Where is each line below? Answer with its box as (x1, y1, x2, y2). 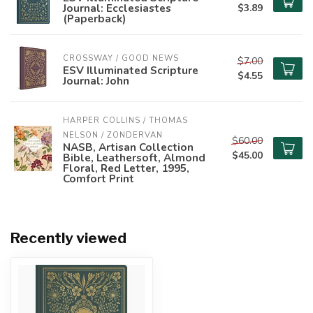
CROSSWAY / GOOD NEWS (63, 53, 179, 64)
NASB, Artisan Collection (63, 140, 194, 154)
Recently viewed (10, 229, 126, 247)
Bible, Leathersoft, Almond (63, 150, 205, 165)
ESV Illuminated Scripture (63, 63, 198, 78)
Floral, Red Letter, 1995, (63, 161, 189, 175)
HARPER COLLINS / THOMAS (63, 115, 188, 126)
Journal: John (63, 73, 129, 88)
